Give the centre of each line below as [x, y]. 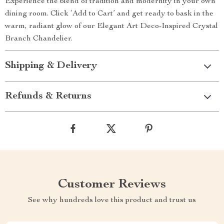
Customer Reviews [112, 185]
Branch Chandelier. [39, 39]
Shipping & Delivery [51, 66]
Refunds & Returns [48, 97]
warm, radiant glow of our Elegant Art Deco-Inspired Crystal [111, 27]
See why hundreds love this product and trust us [112, 201]
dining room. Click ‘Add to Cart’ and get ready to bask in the [109, 14]
